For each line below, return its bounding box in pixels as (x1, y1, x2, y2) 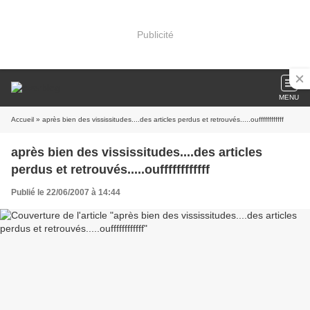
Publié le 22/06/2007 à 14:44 (11, 188, 120, 197)
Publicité (136, 28, 174, 40)
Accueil (11, 116, 34, 123)
